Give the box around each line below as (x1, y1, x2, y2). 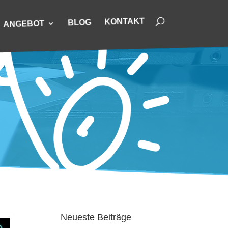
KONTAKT (104, 16, 145, 26)
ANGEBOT (3, 19, 45, 29)
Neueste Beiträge (61, 212, 132, 222)
